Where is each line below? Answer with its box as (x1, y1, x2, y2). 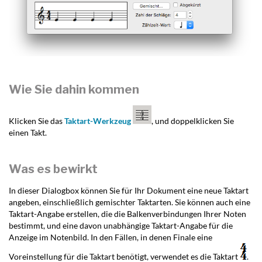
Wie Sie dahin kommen (9, 82, 139, 97)
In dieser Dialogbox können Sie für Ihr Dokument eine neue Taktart (9, 185, 249, 196)
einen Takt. (9, 127, 47, 138)
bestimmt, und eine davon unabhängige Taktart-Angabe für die (9, 220, 233, 231)
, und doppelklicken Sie (151, 116, 234, 126)
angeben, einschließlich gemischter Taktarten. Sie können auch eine (9, 197, 250, 208)
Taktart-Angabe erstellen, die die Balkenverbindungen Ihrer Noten (9, 209, 246, 219)
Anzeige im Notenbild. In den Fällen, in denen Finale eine (9, 232, 212, 243)
